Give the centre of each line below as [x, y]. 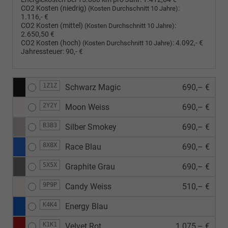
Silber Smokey [91, 127]
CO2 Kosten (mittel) [53, 25]
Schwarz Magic [93, 87]
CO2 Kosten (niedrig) [54, 8]
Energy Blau [87, 206]
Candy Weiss [88, 186]
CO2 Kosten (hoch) [52, 43]
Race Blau [83, 147]
